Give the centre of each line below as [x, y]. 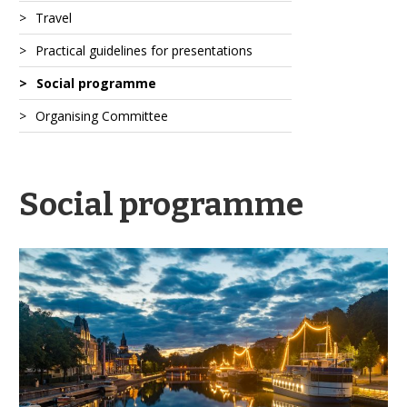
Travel [54, 18]
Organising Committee [102, 116]
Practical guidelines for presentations [144, 51]
